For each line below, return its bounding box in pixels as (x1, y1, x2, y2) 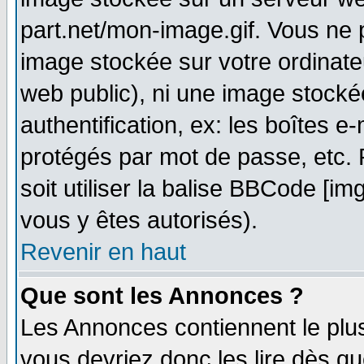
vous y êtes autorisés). (20, 207, 258, 233)
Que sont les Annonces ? (20, 283, 304, 309)
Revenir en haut (20, 239, 186, 265)
